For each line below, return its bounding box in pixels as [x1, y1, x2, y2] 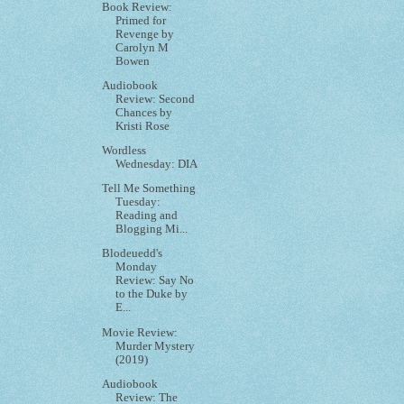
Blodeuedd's [102, 247, 163, 261]
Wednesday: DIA [115, 157, 198, 170]
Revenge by [115, 27, 175, 41]
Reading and [115, 209, 179, 223]
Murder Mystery [115, 339, 196, 353]
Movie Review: [102, 326, 179, 339]
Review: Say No [115, 274, 195, 288]
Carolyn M [115, 41, 170, 54]
